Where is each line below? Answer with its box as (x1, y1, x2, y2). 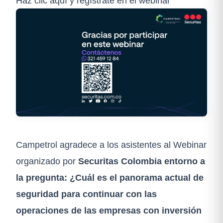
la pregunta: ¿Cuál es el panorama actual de (16, 172, 204, 183)
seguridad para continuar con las (16, 188, 157, 199)
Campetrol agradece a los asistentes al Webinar (16, 139, 207, 150)
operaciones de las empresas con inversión (16, 205, 202, 216)
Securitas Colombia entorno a (78, 155, 205, 166)
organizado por (16, 155, 78, 166)
